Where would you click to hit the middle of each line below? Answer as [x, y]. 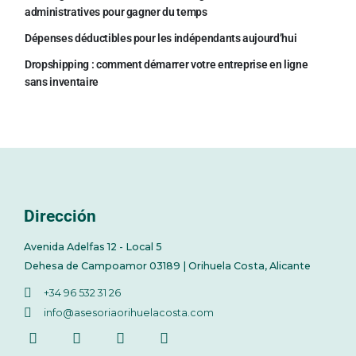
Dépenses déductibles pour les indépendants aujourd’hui [161, 39]
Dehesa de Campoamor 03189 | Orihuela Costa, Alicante [167, 266]
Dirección [60, 216]
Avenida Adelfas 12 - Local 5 [93, 247]
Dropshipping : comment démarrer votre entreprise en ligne [166, 65]
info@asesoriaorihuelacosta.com [129, 313]
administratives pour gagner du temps [116, 12]
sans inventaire [62, 82]
